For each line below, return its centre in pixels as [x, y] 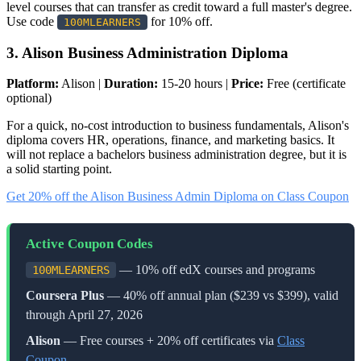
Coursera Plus [65, 296]
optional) [29, 98]
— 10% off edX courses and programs [216, 270]
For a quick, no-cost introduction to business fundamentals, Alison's [178, 126]
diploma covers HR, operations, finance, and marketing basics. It [170, 140]
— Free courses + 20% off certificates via [169, 341]
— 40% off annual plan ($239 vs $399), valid [221, 296]
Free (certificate [305, 84]
